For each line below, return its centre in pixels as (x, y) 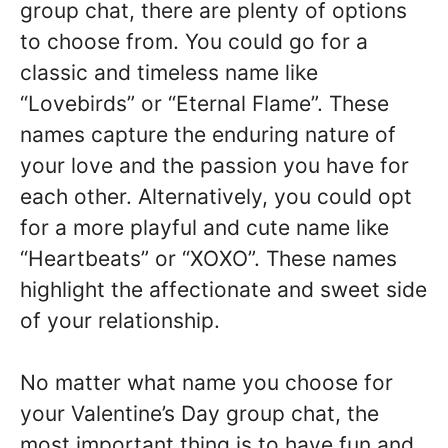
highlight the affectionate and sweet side (223, 289)
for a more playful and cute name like (204, 227)
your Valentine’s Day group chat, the (199, 413)
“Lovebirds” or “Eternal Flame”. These (204, 103)
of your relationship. (120, 320)
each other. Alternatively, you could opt (216, 196)
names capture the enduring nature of (208, 134)
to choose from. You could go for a (194, 41)
